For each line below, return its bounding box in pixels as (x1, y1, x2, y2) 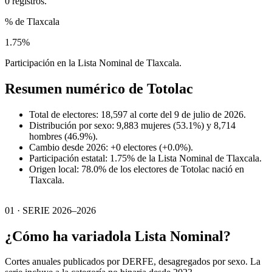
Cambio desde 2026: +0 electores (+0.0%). (29, 141, 193, 152)
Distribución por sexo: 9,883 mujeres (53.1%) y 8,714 (29, 120, 236, 131)
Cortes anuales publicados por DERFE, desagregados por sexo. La (5, 256, 260, 267)
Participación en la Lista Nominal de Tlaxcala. (5, 57, 182, 68)
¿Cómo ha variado (5, 228, 120, 244)
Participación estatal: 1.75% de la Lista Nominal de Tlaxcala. (29, 152, 262, 163)
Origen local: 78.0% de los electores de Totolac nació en (29, 163, 244, 174)
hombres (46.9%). (29, 131, 98, 141)
